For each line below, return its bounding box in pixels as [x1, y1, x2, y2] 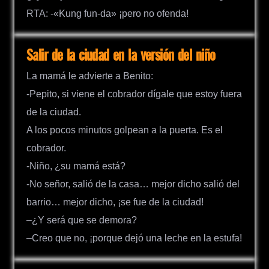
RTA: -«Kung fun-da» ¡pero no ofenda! [26, 8, 189, 19]
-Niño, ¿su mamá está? [26, 161, 125, 172]
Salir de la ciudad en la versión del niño [26, 47, 216, 65]
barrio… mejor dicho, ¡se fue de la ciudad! [26, 197, 204, 208]
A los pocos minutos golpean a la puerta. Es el [26, 125, 223, 136]
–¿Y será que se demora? [26, 215, 137, 226]
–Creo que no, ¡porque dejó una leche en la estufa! [26, 233, 242, 244]
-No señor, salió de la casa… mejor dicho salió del [26, 179, 240, 190]
